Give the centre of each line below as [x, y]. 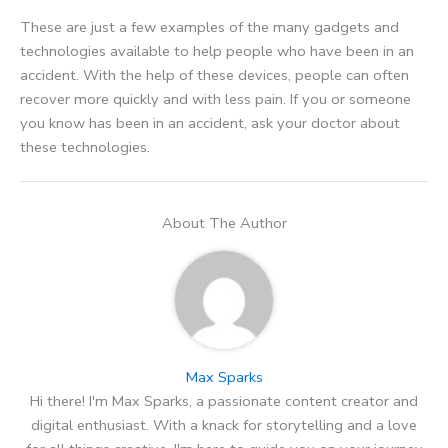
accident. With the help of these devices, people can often [214, 75]
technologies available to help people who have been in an [217, 51]
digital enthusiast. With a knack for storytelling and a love [224, 424]
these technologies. [85, 147]
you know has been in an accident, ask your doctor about [210, 123]
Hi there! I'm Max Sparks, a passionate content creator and [224, 400]
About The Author [224, 223]
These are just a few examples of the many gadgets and [209, 27]
